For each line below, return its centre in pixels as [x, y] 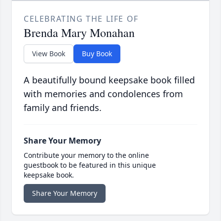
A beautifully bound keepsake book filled [109, 80]
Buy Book [97, 54]
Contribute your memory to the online [86, 155]
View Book [49, 54]
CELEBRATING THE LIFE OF [81, 19]
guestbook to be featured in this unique [90, 165]
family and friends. [63, 108]
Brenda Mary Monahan [79, 33]
